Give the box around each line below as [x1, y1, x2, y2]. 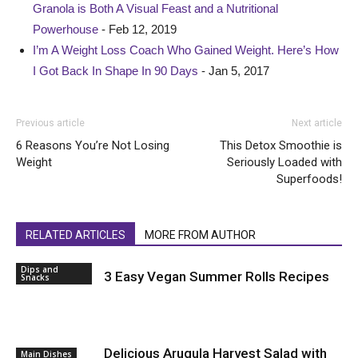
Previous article [16, 117, 85, 129]
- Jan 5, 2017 [198, 64, 269, 78]
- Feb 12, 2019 [98, 22, 177, 36]
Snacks [21, 272, 50, 283]
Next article [292, 117, 342, 129]
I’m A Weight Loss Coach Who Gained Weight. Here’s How [33, 43, 339, 57]
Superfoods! [276, 172, 342, 186]
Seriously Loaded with [227, 155, 342, 169]
